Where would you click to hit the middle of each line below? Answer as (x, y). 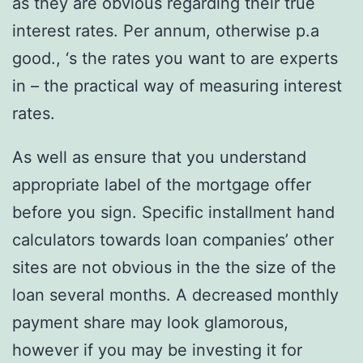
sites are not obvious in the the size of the (174, 267)
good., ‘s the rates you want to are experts (175, 58)
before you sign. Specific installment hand (173, 212)
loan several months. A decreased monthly (175, 295)
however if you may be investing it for (157, 350)
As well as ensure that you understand (159, 157)
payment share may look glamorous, (150, 322)
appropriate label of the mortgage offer (162, 184)
